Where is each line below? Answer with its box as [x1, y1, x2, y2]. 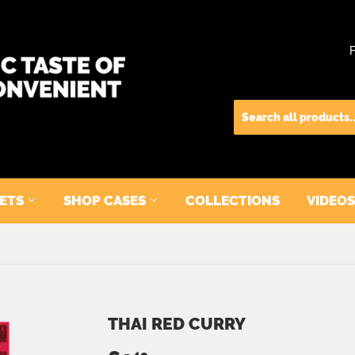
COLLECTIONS [185, 193, 280, 208]
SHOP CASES [63, 193, 149, 208]
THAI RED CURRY [108, 314, 246, 334]
